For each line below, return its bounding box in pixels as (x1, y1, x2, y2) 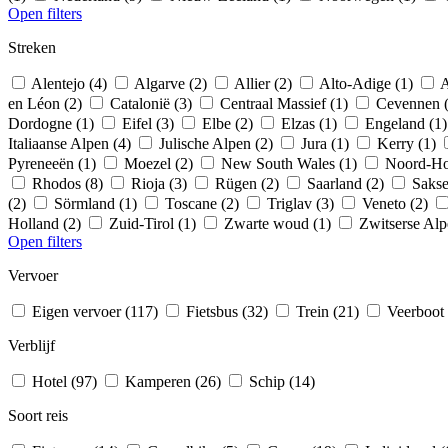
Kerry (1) (377, 134, 440, 152)
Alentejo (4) (31, 74, 111, 92)
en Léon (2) (8, 94, 86, 112)
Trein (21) (296, 302, 363, 320)
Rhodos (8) (32, 174, 107, 192)
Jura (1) (301, 134, 353, 152)
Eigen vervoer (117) (32, 302, 162, 320)
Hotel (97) (32, 372, 101, 390)
